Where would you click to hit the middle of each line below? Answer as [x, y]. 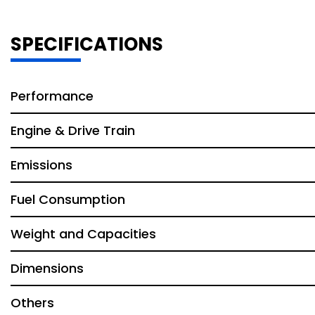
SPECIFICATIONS [87, 44]
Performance [52, 96]
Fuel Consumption [68, 199]
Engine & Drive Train [73, 130]
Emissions [41, 165]
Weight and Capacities [83, 234]
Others [32, 303]
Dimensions [47, 268]
